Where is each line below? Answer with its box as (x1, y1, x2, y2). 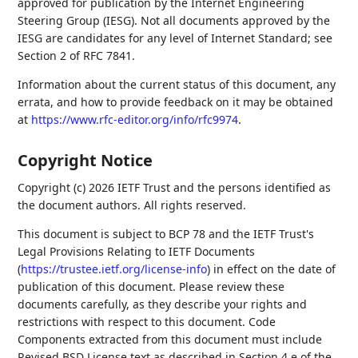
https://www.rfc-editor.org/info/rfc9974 (31, 112, 239, 127)
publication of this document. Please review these (18, 279, 285, 294)
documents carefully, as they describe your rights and (18, 296, 308, 312)
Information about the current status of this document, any (18, 77, 336, 92)
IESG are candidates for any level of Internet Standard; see (18, 30, 333, 46)
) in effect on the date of (207, 261, 336, 276)
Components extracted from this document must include (18, 332, 323, 347)
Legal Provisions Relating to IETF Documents (18, 244, 256, 259)
